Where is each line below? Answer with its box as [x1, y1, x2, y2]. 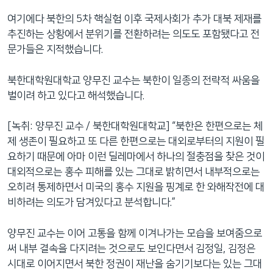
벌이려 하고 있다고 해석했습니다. [7, 90, 144, 101]
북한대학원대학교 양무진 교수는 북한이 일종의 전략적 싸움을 [7, 74, 260, 86]
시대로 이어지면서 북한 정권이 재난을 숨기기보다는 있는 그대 [7, 258, 262, 269]
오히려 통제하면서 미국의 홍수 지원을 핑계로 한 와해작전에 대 [7, 182, 264, 193]
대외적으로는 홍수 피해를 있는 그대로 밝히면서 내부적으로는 [7, 166, 260, 177]
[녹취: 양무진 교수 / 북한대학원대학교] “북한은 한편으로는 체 [7, 121, 263, 132]
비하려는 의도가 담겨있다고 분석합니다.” [7, 197, 175, 208]
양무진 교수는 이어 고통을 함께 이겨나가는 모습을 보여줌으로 [7, 227, 262, 239]
